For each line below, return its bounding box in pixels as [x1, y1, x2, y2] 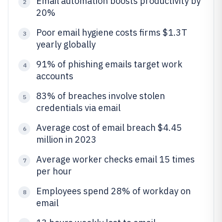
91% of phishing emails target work [36, 58, 182, 70]
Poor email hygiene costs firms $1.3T [36, 27, 187, 38]
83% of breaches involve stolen [36, 90, 165, 102]
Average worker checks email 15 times [36, 154, 195, 165]
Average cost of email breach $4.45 [36, 122, 182, 133]
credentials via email [36, 102, 120, 113]
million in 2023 [36, 134, 97, 145]
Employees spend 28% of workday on [36, 185, 191, 197]
